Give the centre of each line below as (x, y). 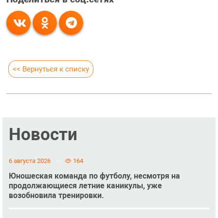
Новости (43, 134)
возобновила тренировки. (56, 196)
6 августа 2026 (29, 161)
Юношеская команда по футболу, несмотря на (94, 176)
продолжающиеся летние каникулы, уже (85, 186)
